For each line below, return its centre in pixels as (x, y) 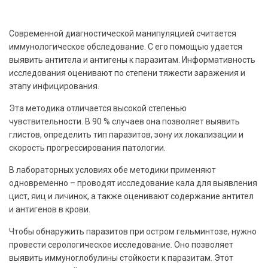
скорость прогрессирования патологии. (87, 147)
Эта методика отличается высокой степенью (98, 108)
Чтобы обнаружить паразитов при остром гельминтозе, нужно (133, 231)
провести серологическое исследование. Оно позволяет (121, 244)
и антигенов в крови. (50, 209)
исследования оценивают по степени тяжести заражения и (127, 73)
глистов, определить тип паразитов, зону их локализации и (126, 134)
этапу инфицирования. (54, 86)
